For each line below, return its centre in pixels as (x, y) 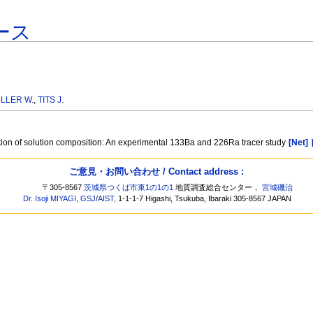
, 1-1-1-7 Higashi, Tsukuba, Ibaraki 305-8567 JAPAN (203, 199)
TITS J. (51, 100)
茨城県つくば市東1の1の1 (129, 188)
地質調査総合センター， (218, 188)
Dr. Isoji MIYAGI (50, 199)
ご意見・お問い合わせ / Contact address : (156, 171)
